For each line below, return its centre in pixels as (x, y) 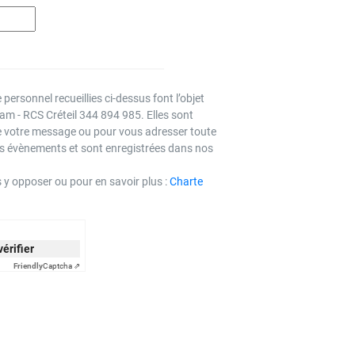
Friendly (28, 266)
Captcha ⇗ (61, 266)
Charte (186, 181)
